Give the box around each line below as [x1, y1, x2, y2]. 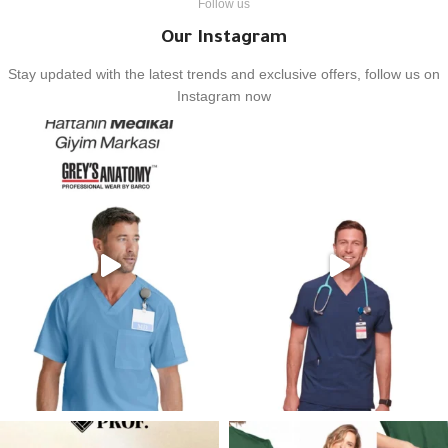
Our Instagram [161, 28, 287, 49]
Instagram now [177, 87, 271, 104]
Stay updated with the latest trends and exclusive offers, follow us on [8, 65, 440, 82]
